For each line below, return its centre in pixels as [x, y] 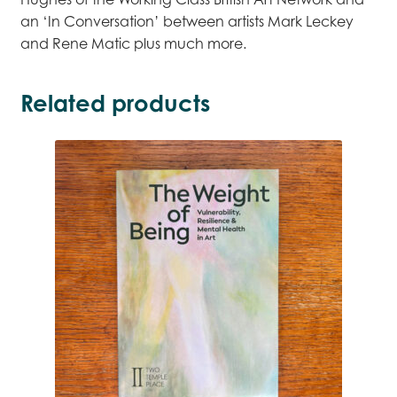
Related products [115, 102]
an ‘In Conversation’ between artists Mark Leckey [187, 22]
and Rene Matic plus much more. [133, 44]
